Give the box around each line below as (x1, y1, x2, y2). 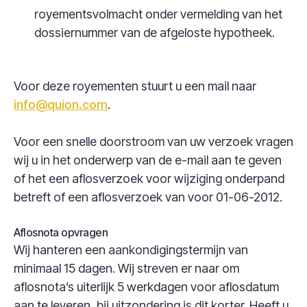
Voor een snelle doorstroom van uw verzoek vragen (14, 134, 293, 149)
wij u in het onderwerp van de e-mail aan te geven (14, 153, 282, 167)
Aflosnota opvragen (14, 225, 108, 239)
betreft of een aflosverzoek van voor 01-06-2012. (14, 190, 282, 204)
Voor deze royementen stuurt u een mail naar (14, 79, 256, 93)
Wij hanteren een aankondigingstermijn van (14, 243, 248, 257)
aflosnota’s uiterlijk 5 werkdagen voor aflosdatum (14, 280, 279, 294)
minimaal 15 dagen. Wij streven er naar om (14, 261, 239, 275)
